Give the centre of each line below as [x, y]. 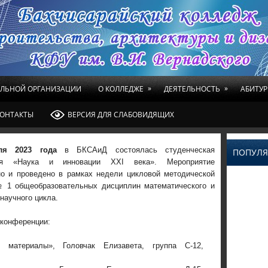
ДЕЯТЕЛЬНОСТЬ [192, 89]
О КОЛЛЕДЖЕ [121, 89]
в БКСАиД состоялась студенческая [139, 150]
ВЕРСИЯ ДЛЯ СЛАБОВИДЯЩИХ [121, 115]
